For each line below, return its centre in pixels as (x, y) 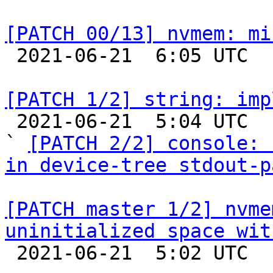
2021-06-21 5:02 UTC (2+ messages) (11, 253)
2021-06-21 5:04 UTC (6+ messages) (11, 121)
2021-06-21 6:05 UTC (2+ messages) (11, 55)
